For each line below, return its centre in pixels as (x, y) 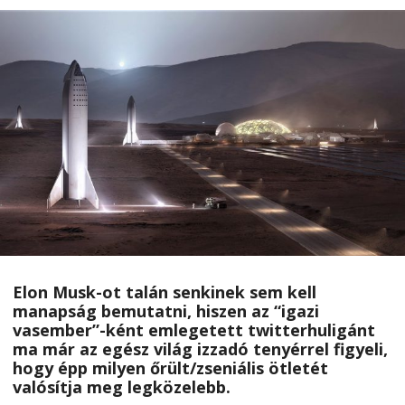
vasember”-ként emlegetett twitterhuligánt (194, 330)
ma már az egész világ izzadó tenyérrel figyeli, (200, 348)
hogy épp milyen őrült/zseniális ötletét (170, 367)
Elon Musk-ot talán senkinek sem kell (165, 292)
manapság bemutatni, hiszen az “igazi (166, 311)
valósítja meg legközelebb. (122, 386)
